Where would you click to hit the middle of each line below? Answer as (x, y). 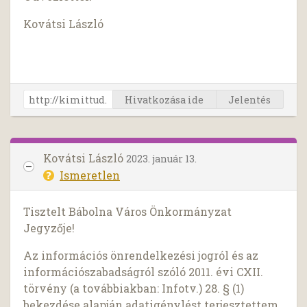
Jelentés (250, 100)
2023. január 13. (161, 158)
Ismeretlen (90, 175)
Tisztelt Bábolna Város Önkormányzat (128, 212)
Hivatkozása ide (164, 100)
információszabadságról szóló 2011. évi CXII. (144, 272)
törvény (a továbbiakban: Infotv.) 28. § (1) (134, 288)
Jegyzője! (49, 228)
